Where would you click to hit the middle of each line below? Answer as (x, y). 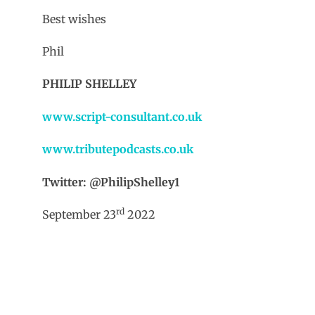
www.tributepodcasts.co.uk (118, 149)
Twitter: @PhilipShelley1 (111, 182)
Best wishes (74, 19)
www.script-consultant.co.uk (122, 116)
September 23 (79, 214)
